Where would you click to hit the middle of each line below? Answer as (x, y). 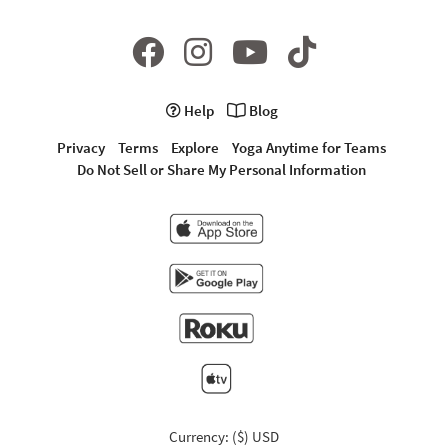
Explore (195, 147)
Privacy (81, 147)
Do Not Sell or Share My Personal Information (221, 169)
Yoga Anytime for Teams (309, 147)
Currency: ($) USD (224, 436)
